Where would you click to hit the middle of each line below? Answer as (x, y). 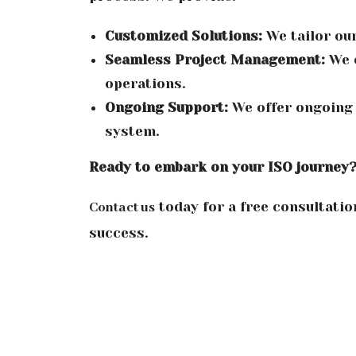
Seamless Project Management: (215, 59)
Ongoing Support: (166, 107)
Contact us (122, 207)
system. (132, 131)
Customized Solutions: (184, 35)
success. (119, 232)
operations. (145, 83)
